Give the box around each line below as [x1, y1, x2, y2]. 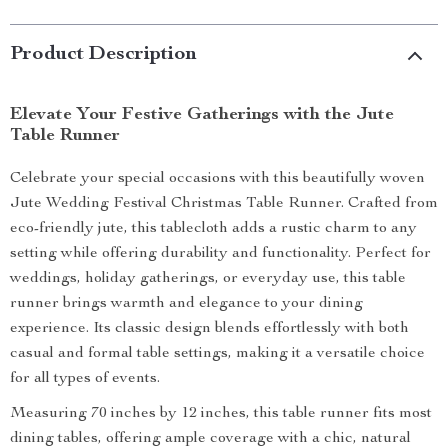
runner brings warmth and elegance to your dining [10, 296, 363, 312]
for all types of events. [10, 371, 160, 387]
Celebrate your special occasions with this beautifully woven [10, 171, 425, 187]
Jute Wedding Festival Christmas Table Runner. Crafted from [10, 196, 438, 212]
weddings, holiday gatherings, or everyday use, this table [10, 271, 406, 287]
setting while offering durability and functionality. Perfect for [10, 246, 431, 262]
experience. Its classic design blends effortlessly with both [10, 321, 409, 337]
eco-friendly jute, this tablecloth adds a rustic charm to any [10, 221, 417, 237]
